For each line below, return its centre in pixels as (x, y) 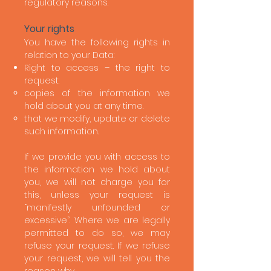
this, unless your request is (97, 195)
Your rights (49, 29)
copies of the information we (97, 93)
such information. (63, 131)
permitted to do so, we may (97, 233)
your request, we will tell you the (97, 258)
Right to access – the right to (97, 68)
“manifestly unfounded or (97, 207)
